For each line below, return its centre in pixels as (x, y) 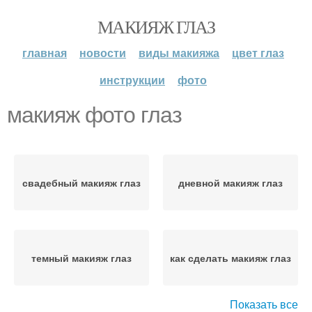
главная (45, 53)
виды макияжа (179, 53)
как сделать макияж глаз (231, 258)
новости (103, 53)
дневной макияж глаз (231, 182)
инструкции (132, 80)
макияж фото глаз (94, 115)
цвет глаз (258, 53)
